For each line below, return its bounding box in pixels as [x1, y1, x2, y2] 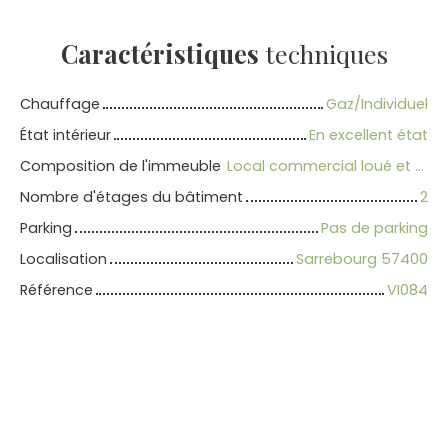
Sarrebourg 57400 [296, 248, 428, 269]
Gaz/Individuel [326, 93, 428, 114]
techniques [258, 36, 388, 70]
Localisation [20, 248, 107, 269]
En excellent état [309, 124, 428, 145]
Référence [20, 279, 93, 300]
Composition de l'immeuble [20, 155, 221, 176]
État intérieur [20, 124, 111, 145]
